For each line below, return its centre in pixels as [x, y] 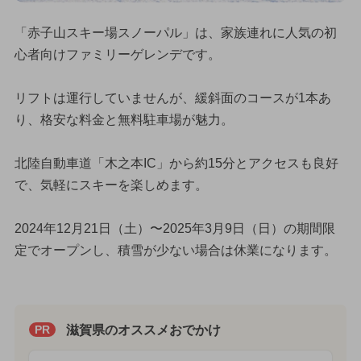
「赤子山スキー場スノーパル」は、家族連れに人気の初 [175, 32]
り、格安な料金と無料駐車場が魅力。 [124, 119]
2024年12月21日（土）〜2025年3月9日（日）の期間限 [174, 228]
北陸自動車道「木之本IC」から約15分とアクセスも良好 [176, 163]
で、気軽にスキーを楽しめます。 [111, 185]
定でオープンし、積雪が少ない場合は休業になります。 [175, 250]
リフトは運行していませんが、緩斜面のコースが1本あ [172, 98]
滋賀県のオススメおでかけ [143, 330]
